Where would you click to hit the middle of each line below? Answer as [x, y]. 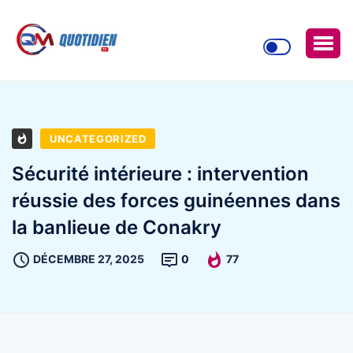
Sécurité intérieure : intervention [160, 173]
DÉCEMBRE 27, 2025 [89, 258]
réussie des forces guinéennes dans [176, 200]
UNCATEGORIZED [98, 138]
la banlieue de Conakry [117, 227]
